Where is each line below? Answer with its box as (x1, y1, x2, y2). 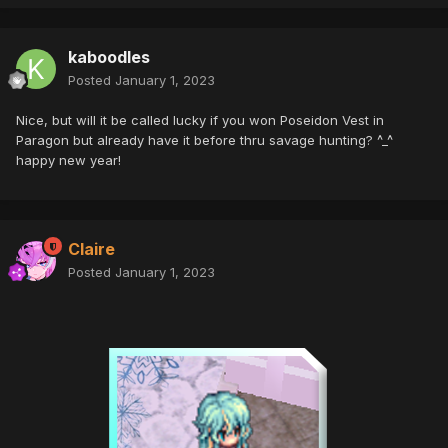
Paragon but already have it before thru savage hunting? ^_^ (16, 132, 393, 149)
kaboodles (68, 47, 150, 68)
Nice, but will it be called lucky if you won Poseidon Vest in (16, 112, 384, 129)
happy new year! (16, 152, 121, 169)
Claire (68, 239, 115, 260)
